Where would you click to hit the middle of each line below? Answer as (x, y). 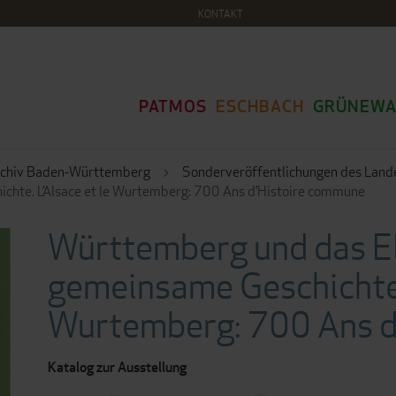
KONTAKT (220, 14)
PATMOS (173, 106)
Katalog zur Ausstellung (117, 367)
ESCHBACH (260, 106)
